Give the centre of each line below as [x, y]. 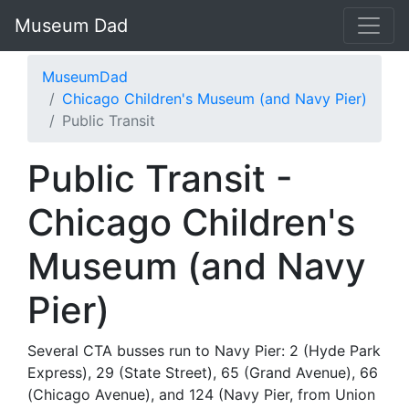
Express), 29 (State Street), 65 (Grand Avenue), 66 [203, 372]
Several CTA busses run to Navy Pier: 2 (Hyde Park [204, 351]
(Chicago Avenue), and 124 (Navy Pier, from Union [201, 394]
